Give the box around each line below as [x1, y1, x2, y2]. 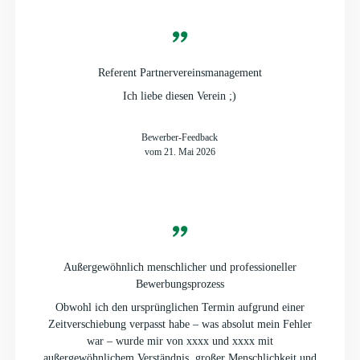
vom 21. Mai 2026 [144, 145, 215, 157]
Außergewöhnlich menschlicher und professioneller [63, 260, 297, 273]
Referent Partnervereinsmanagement [97, 66, 262, 79]
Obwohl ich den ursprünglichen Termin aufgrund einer [55, 301, 305, 313]
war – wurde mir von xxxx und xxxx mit [86, 334, 273, 347]
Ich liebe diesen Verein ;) [123, 89, 237, 102]
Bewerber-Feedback [141, 131, 219, 143]
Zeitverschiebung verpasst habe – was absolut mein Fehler [47, 317, 312, 330]
